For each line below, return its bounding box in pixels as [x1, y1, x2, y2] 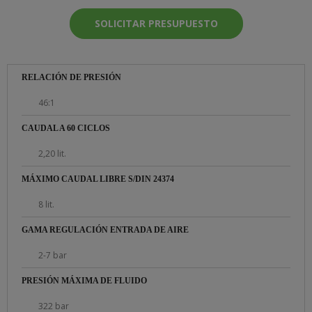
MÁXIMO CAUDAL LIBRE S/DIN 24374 [22, 173, 174, 184]
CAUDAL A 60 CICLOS [22, 123, 110, 133]
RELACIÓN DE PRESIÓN [22, 72, 121, 82]
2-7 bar [38, 249, 67, 261]
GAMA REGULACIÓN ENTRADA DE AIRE [22, 224, 189, 235]
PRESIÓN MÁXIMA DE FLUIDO [22, 275, 147, 286]
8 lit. [38, 198, 54, 210]
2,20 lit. [38, 147, 66, 159]
